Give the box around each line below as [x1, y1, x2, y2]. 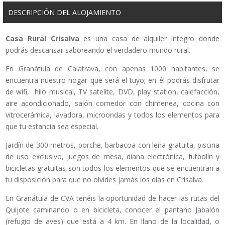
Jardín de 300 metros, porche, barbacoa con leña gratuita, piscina [6, 140, 219, 150]
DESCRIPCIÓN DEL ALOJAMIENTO [8, 8, 121, 18]
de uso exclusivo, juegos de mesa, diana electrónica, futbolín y [6, 152, 219, 162]
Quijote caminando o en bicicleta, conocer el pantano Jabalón [6, 205, 219, 215]
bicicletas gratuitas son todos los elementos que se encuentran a [6, 163, 219, 173]
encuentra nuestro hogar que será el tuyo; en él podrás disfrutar [6, 75, 219, 85]
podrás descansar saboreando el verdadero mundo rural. [6, 45, 190, 55]
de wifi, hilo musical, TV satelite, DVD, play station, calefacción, [6, 87, 219, 97]
